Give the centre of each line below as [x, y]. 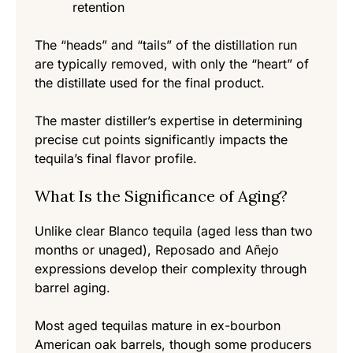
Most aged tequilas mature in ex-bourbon [158, 326]
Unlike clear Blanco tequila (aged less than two [174, 231]
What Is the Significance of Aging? [161, 196]
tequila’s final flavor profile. [116, 159]
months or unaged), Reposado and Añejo [157, 250]
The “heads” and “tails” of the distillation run [166, 45]
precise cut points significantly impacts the [161, 140]
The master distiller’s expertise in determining [169, 121]
